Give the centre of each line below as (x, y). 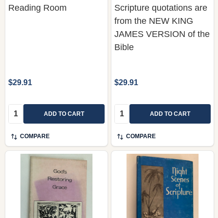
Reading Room (37, 8)
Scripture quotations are (161, 8)
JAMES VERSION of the (162, 34)
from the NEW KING (154, 21)
